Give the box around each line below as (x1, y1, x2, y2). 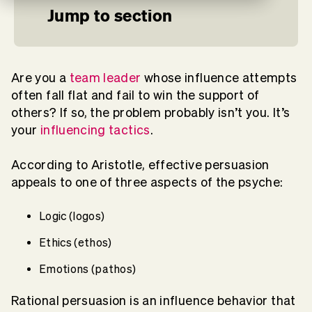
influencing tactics (40, 123, 150, 136)
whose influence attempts (141, 71, 297, 84)
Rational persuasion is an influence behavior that (11, 294, 296, 308)
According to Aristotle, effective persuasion (11, 158, 270, 171)
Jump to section (47, 5, 173, 26)
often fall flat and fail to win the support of (11, 88, 260, 102)
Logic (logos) (39, 210, 105, 222)
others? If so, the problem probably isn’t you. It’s (11, 106, 290, 119)
